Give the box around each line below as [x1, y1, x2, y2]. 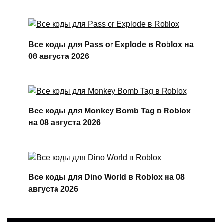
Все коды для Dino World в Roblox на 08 [28, 172, 185, 181]
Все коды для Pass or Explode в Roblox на [28, 40, 194, 49]
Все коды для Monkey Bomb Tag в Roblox [28, 106, 191, 115]
